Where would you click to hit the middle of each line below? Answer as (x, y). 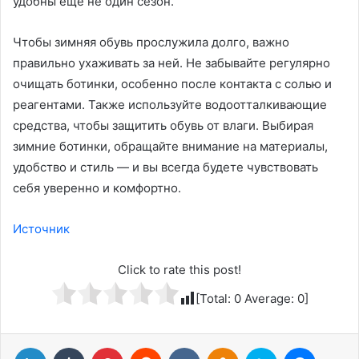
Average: (269, 298)
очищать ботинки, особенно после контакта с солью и (172, 84)
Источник (41, 229)
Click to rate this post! (179, 270)
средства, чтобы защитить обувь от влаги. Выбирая (163, 125)
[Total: (214, 298)
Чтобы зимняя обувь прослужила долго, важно (151, 42)
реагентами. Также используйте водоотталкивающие (170, 105)
